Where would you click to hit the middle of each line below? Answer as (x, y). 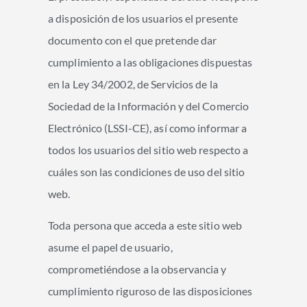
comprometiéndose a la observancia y (137, 269)
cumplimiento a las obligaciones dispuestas (150, 62)
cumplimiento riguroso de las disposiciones (150, 291)
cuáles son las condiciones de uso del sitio (147, 171)
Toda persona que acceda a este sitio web (145, 225)
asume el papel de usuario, (110, 247)
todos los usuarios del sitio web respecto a (148, 149)
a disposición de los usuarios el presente (143, 18)
